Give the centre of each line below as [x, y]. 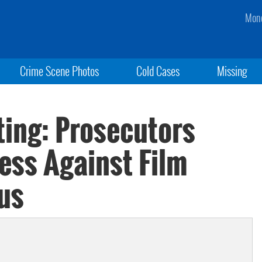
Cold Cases [158, 71]
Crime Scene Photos [59, 71]
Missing [232, 71]
